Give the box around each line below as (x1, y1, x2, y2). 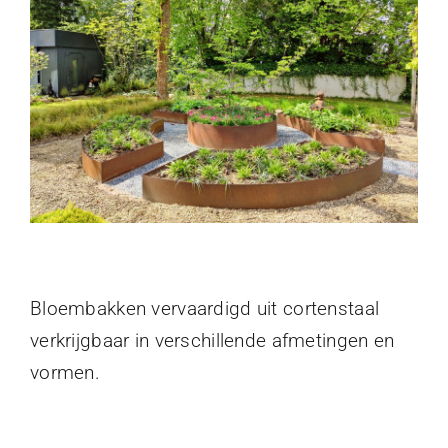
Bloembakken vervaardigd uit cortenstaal (30, 296, 380, 320)
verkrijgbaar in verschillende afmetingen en (30, 328, 395, 352)
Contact (24, 149, 81, 169)
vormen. (30, 360, 100, 384)
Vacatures (24, 83, 98, 103)
